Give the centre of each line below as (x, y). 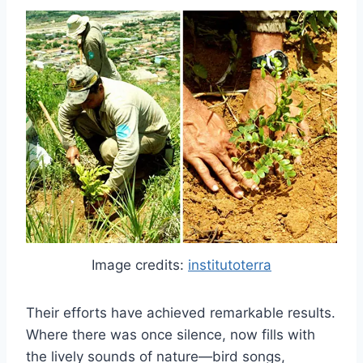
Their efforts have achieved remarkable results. (181, 312)
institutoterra (230, 265)
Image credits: (140, 265)
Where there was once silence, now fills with (171, 334)
